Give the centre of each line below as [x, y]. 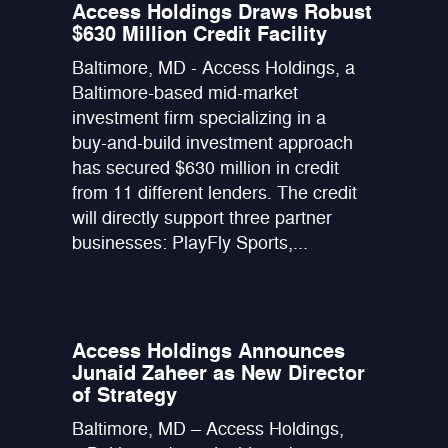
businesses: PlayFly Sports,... [190, 242]
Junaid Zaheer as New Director [219, 373]
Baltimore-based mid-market [185, 92]
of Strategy [125, 395]
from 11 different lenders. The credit [215, 192]
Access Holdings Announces [209, 351]
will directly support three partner [202, 217]
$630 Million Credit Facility [200, 34]
